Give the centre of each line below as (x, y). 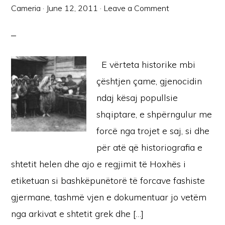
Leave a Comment (137, 8)
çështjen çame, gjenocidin (149, 81)
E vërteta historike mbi (146, 65)
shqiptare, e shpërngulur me (154, 114)
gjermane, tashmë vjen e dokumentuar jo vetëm (109, 197)
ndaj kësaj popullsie (137, 98)
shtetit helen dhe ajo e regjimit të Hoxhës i (99, 164)
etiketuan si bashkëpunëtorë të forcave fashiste (108, 181)
